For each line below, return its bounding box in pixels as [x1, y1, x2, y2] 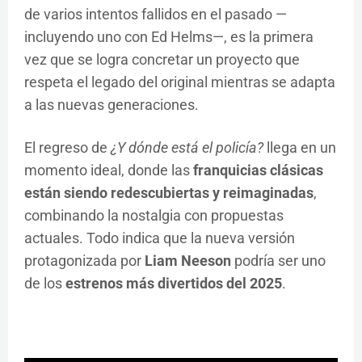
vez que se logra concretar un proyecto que [24, 51, 300, 69]
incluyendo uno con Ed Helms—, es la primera [24, 28, 314, 46]
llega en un [263, 139, 336, 157]
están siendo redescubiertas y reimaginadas [24, 184, 314, 202]
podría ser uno [231, 252, 326, 270]
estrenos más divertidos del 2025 [65, 275, 282, 293]
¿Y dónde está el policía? [111, 139, 263, 157]
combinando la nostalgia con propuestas [24, 207, 284, 225]
